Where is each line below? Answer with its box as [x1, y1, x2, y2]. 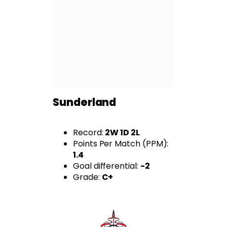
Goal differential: [73, 160, 140, 172]
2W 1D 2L [105, 127, 140, 139]
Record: [73, 127, 105, 139]
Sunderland [53, 94, 117, 109]
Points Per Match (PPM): [73, 138, 169, 150]
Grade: [73, 171, 102, 183]
